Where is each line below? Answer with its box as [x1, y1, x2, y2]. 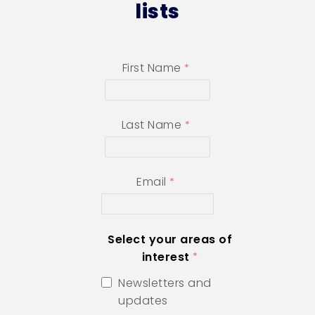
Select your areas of [108, 231, 232, 248]
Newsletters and [118, 275, 212, 292]
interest [141, 249, 190, 266]
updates [118, 292, 171, 309]
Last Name [121, 117, 182, 134]
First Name [122, 60, 181, 77]
